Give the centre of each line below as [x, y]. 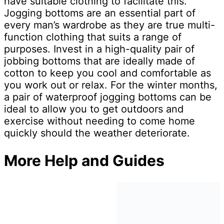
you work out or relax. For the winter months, [111, 85]
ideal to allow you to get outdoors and [94, 109]
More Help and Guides [84, 160]
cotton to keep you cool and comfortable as [107, 73]
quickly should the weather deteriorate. [97, 133]
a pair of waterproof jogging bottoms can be [108, 97]
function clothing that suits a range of [93, 37]
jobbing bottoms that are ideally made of [99, 61]
